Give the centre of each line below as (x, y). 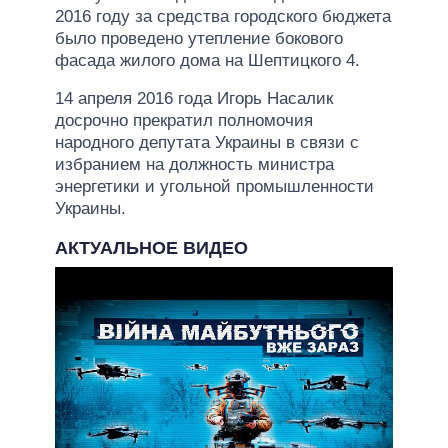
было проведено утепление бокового (199, 38)
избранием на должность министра (194, 164)
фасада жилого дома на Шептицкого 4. (207, 60)
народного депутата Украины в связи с (207, 142)
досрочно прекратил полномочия (184, 120)
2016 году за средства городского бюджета (223, 16)
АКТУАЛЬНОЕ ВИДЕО (151, 247)
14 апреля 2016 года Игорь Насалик (194, 98)
